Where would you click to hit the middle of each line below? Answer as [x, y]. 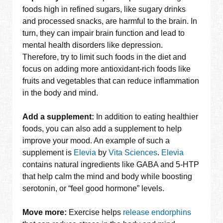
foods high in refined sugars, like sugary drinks [104, 9]
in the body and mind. [60, 93]
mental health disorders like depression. [93, 45]
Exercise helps [96, 213]
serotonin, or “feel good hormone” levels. [94, 189]
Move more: [46, 213]
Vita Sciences [133, 153]
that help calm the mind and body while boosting [108, 177]
